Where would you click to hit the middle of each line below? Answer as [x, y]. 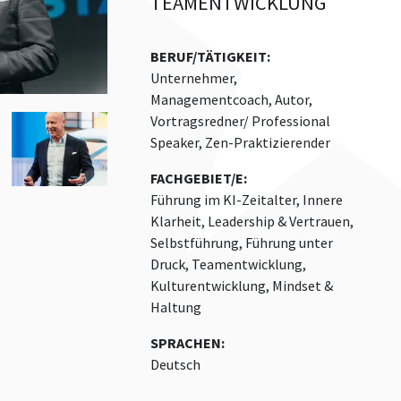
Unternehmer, [194, 78]
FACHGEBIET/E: [199, 179]
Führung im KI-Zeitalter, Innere [247, 200]
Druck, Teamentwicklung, [228, 264]
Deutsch [175, 365]
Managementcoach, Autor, [231, 100]
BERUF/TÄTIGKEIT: [210, 57]
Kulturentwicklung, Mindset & [242, 286]
